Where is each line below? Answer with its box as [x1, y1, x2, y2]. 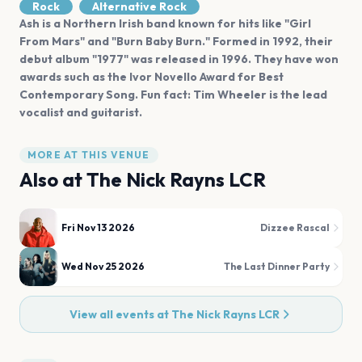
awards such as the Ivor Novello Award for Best [19, 69, 284, 84]
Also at [19, 167, 86, 192]
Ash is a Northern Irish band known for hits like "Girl [19, 16, 311, 31]
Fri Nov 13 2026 [61, 221, 135, 234]
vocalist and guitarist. [19, 105, 142, 120]
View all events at [69, 307, 171, 322]
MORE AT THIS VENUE [27, 149, 150, 161]
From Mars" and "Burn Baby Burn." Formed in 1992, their [19, 34, 333, 48]
